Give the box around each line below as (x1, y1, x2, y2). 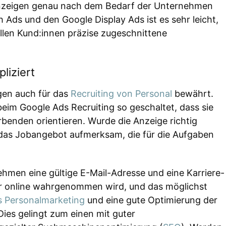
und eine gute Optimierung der (85, 194, 217, 205)
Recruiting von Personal (71, 88, 172, 99)
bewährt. (172, 88, 213, 99)
